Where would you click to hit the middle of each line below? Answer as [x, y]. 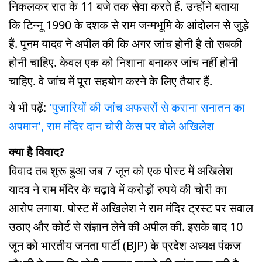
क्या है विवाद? [37, 152]
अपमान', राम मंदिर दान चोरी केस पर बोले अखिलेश [111, 126]
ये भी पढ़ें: [29, 107]
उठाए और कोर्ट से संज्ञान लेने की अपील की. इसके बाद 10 [126, 227]
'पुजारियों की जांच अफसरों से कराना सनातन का [147, 107]
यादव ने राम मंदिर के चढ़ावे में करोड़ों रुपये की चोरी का [118, 189]
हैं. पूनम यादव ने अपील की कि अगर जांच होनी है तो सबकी [125, 43]
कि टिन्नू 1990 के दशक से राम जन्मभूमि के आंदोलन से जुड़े [129, 25]
